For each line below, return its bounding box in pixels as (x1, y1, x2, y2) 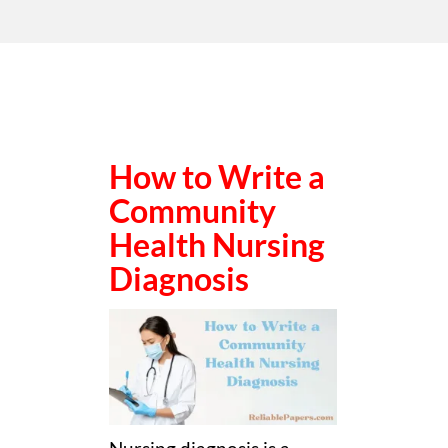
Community (109, 191, 276, 230)
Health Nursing (109, 225, 325, 264)
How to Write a (109, 157, 325, 196)
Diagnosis (109, 259, 249, 298)
